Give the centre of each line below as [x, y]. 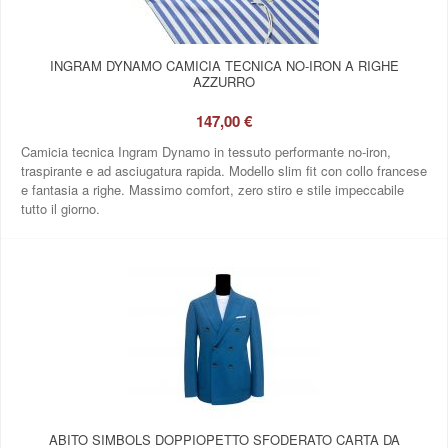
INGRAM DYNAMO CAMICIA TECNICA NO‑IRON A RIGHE [224, 65]
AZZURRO [224, 81]
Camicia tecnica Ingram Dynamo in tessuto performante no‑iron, [206, 151]
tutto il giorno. [60, 208]
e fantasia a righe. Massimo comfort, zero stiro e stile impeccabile [212, 189]
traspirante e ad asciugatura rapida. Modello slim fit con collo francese [224, 170]
